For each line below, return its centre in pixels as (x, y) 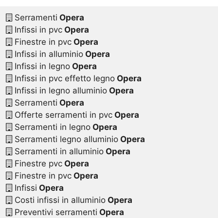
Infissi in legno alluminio (59, 91)
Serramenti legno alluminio (65, 139)
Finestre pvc (37, 164)
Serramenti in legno (51, 127)
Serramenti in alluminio (58, 152)
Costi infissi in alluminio (59, 200)
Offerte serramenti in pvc (62, 115)
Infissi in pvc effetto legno (63, 79)
